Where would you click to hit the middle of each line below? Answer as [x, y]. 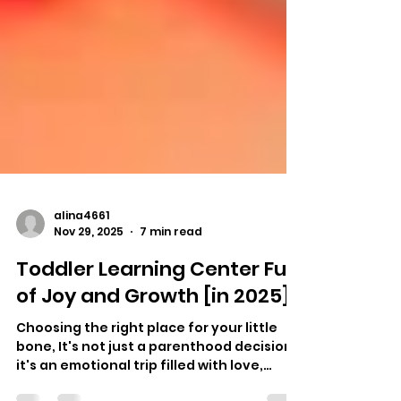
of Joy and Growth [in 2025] [153, 346]
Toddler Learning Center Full [157, 319]
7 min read [171, 282]
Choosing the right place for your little [147, 378]
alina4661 [81, 265]
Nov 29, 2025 [89, 282]
